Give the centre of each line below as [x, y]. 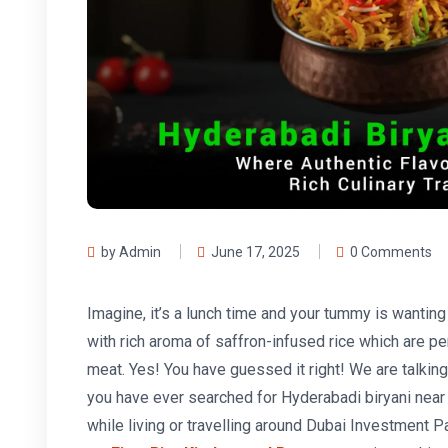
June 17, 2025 [255, 251]
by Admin [131, 251]
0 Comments [391, 251]
